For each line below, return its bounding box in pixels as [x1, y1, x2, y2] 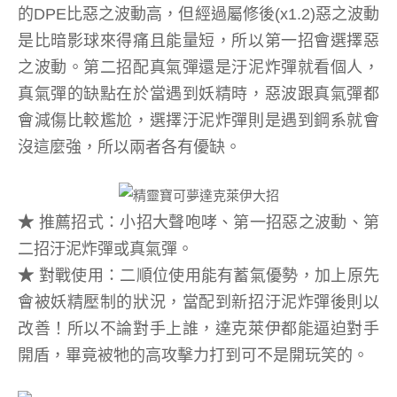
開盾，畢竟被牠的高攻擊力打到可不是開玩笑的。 [18, 346, 369, 364]
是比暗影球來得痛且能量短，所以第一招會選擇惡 [18, 31, 379, 50]
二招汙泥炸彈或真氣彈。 [18, 239, 193, 258]
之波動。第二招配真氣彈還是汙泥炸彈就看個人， [18, 58, 379, 76]
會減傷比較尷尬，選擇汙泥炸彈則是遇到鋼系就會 [18, 111, 379, 129]
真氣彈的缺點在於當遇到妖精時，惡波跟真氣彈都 [18, 84, 379, 103]
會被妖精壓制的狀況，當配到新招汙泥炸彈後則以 [18, 292, 379, 311]
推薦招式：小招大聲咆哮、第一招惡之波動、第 [38, 213, 380, 231]
